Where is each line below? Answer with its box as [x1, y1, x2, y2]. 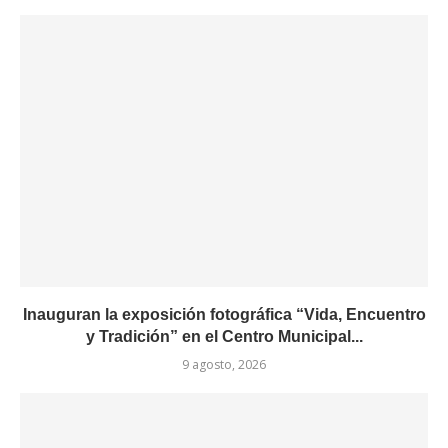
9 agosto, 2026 [182, 356, 266, 373]
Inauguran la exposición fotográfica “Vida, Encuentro [22, 306, 426, 323]
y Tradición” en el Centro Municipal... [85, 328, 363, 345]
